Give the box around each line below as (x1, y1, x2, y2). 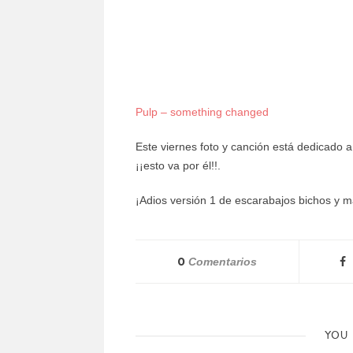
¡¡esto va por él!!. (136, 158, 221, 172)
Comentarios (185, 255, 258, 268)
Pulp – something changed (136, 105, 269, 118)
